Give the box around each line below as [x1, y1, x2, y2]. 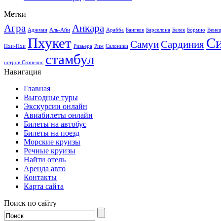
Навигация [4, 67, 41, 76]
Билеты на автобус [24, 119, 86, 128]
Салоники [106, 43, 128, 49]
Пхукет [28, 35, 72, 51]
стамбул [45, 51, 94, 67]
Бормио [187, 27, 205, 33]
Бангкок [126, 27, 144, 33]
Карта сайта [24, 182, 64, 190]
